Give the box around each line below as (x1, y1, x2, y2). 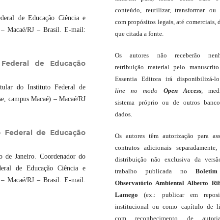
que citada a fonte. (115, 29, 164, 37)
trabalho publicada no (115, 167, 195, 175)
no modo (131, 86, 158, 94)
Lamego (115, 191, 138, 198)
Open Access (163, 86, 201, 94)
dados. (115, 110, 132, 118)
